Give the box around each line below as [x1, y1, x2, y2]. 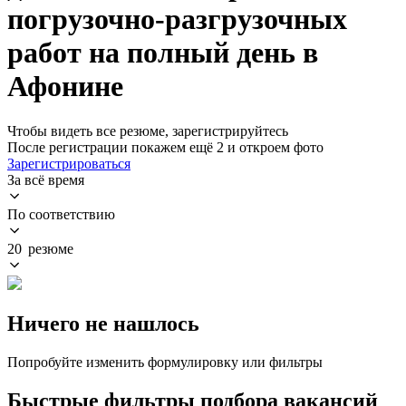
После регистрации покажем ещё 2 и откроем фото [7, 139, 324, 155]
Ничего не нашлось [7, 311, 199, 335]
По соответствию [7, 206, 115, 222]
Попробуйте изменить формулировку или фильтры [7, 353, 323, 370]
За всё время [7, 171, 84, 188]
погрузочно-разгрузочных [7, 3, 347, 36]
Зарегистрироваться [7, 155, 130, 171]
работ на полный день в [7, 36, 318, 70]
